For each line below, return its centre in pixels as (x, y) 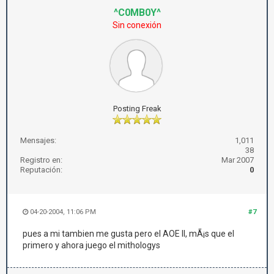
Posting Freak (137, 109)
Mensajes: (38, 140)
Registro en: (41, 160)
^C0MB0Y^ (137, 13)
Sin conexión (137, 25)
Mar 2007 (238, 160)
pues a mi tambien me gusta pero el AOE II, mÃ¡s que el (128, 234)
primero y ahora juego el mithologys (91, 245)
